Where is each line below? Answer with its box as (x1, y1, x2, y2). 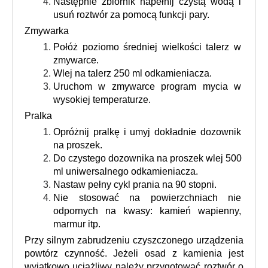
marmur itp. (53, 218, 100, 229)
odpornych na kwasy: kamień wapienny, (53, 205, 241, 216)
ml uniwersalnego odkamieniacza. (53, 166, 198, 176)
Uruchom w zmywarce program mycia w (53, 81, 241, 92)
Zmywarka (25, 25, 69, 36)
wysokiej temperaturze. (53, 94, 151, 105)
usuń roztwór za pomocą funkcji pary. (53, 9, 209, 20)
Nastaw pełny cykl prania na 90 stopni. (53, 179, 217, 190)
